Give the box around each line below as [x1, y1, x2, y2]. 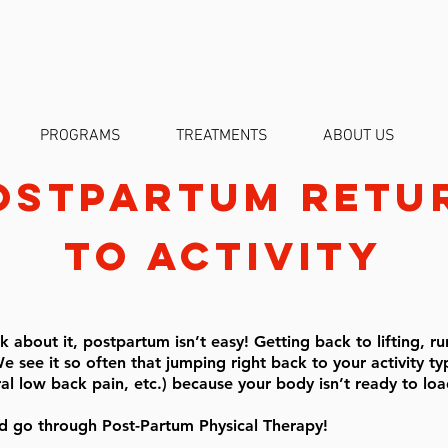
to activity [64, 231, 383, 281]
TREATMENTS [176, 126, 268, 146]
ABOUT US [323, 126, 395, 146]
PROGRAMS [40, 126, 121, 146]
